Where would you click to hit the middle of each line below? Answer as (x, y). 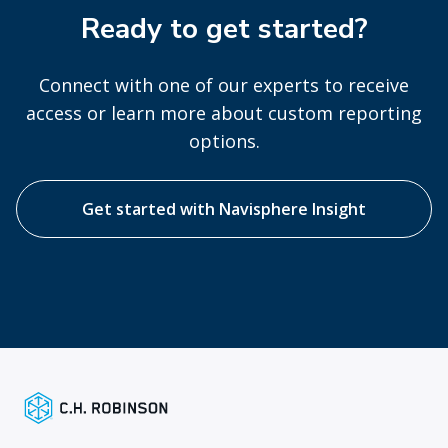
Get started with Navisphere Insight (224, 209)
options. (224, 141)
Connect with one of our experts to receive (224, 85)
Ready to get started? (224, 29)
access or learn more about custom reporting (224, 113)
